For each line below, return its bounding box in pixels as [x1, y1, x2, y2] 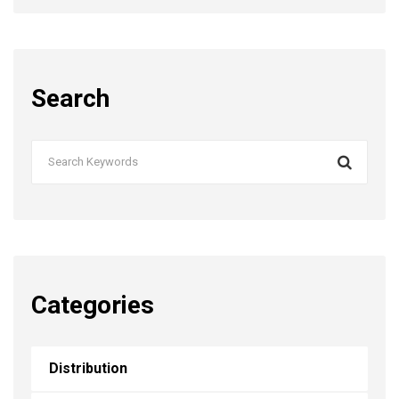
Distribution [49, 359, 127, 377]
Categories [31, 289, 154, 320]
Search [31, 83, 110, 113]
